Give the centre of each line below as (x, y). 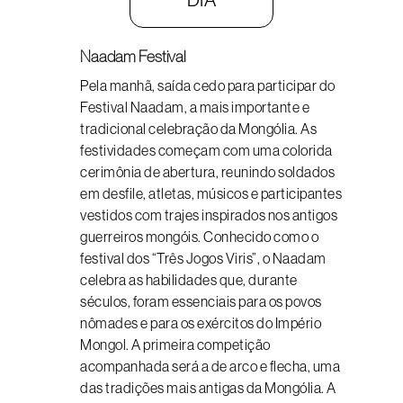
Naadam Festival (133, 57)
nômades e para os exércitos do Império (201, 323)
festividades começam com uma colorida (206, 150)
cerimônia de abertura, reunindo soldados (207, 172)
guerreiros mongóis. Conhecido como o (199, 237)
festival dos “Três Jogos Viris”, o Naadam (203, 258)
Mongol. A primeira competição (175, 345)
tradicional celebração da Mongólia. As (198, 129)
